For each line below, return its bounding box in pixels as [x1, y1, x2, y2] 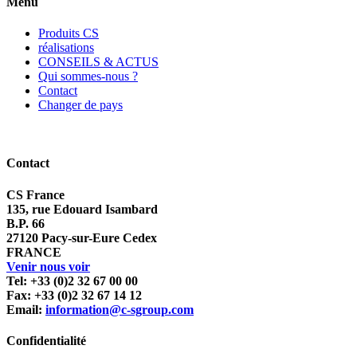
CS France [6, 187, 65, 202]
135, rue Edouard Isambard [6, 202, 158, 216]
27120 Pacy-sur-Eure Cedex [6, 230, 157, 245]
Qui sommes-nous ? [38, 69, 138, 84]
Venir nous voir [6, 259, 90, 273]
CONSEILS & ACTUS [38, 55, 159, 69]
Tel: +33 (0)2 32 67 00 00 [6, 273, 138, 288]
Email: [6, 302, 45, 316]
